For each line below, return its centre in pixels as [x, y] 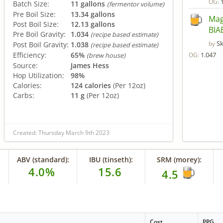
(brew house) [106, 55]
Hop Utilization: [39, 75]
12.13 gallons [93, 24]
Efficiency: [30, 55]
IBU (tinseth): [111, 160]
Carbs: [24, 95]
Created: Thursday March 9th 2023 [61, 133]
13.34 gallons [93, 14]
